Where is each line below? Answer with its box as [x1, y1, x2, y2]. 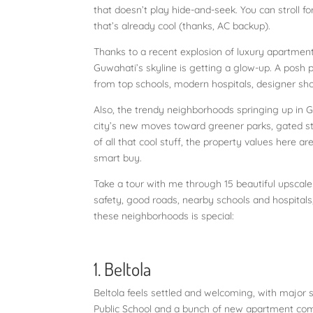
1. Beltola [94, 256, 152, 280]
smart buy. [94, 151, 148, 164]
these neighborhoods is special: [94, 209, 240, 222]
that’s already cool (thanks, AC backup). [94, 19, 274, 32]
